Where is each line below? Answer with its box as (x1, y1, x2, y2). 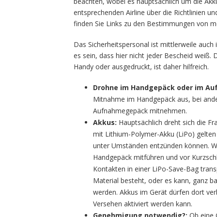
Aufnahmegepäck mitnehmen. (93, 106, 187, 115)
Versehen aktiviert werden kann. (93, 199, 194, 208)
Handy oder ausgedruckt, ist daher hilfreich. (74, 62, 213, 71)
